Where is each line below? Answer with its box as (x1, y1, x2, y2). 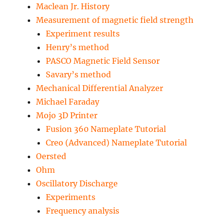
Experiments (46, 192, 96, 202)
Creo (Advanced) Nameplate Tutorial (46, 138, 187, 148)
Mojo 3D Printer (36, 110, 98, 121)
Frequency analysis (46, 206, 120, 216)
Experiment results (46, 29, 120, 39)
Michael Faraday (36, 97, 100, 107)
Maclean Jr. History (36, 1, 110, 12)
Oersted (36, 151, 67, 162)
